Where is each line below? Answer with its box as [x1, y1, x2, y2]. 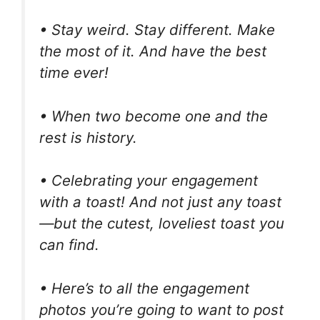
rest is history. [39, 128, 137, 146]
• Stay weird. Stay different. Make [39, 21, 275, 39]
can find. [39, 236, 99, 254]
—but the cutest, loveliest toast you [39, 214, 284, 233]
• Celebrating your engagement [39, 171, 258, 190]
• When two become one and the [39, 106, 268, 125]
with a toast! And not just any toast [39, 193, 281, 211]
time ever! [39, 64, 109, 82]
